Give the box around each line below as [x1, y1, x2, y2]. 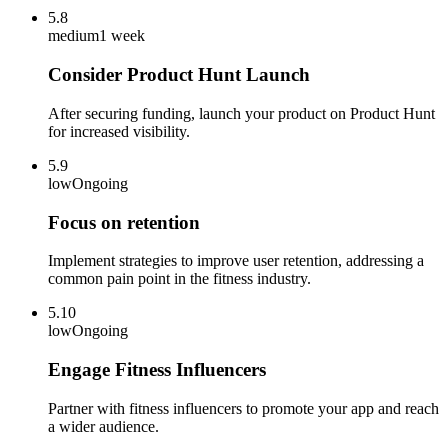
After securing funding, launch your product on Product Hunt [48, 104, 435, 122]
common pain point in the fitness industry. [48, 270, 311, 288]
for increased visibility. [48, 122, 190, 140]
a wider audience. [48, 417, 159, 435]
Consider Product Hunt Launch [48, 64, 310, 86]
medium [48, 27, 99, 45]
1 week [99, 27, 145, 45]
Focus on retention [48, 211, 200, 233]
